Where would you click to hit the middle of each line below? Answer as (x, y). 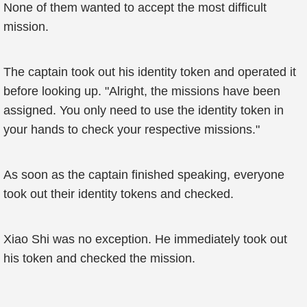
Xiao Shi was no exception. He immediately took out (145, 239)
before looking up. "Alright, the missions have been (142, 91)
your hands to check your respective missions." (132, 130)
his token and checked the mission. (99, 258)
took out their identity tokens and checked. (119, 194)
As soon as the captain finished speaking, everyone (144, 175)
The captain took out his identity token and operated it (150, 72)
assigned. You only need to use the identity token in (144, 110)
